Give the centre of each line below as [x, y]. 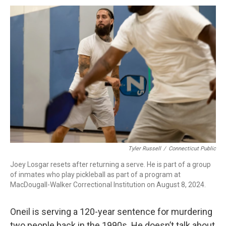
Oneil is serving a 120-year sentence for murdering [111, 212]
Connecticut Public [192, 149]
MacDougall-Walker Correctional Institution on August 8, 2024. [108, 185]
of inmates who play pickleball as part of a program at [95, 175]
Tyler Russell [145, 149]
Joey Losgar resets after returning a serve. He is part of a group [110, 164]
